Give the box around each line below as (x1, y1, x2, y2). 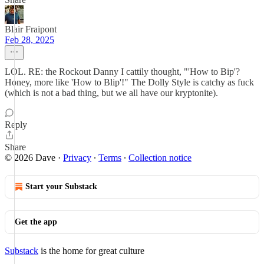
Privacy (63, 153, 91, 163)
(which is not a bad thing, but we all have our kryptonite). (5, 88, 218, 98)
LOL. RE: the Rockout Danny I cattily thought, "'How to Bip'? (5, 67, 240, 77)
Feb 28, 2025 (5, 35, 54, 45)
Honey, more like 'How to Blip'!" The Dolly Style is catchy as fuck (5, 77, 254, 87)
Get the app (15, 217, 57, 226)
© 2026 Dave (5, 153, 55, 163)
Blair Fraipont (5, 24, 57, 34)
